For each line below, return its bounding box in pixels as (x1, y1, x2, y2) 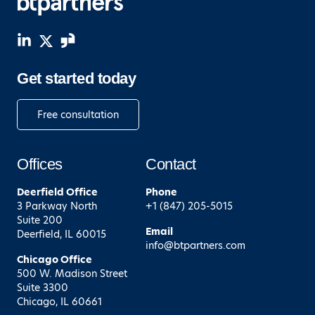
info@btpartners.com (146, 238, 245, 252)
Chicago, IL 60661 (17, 294, 102, 309)
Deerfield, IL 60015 (17, 226, 106, 241)
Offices (17, 155, 63, 173)
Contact (146, 155, 196, 173)
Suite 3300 (17, 280, 68, 295)
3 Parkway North (17, 198, 97, 213)
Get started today (17, 70, 136, 88)
